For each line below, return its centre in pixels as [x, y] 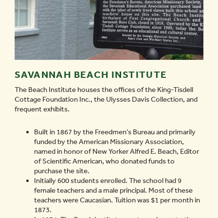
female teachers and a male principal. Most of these [113, 190]
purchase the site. [62, 171]
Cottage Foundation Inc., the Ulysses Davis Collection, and [106, 99]
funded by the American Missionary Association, [109, 142]
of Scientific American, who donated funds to [104, 161]
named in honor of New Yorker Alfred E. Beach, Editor [117, 151]
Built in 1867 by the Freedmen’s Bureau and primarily [115, 132]
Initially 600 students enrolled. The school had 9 [108, 181]
